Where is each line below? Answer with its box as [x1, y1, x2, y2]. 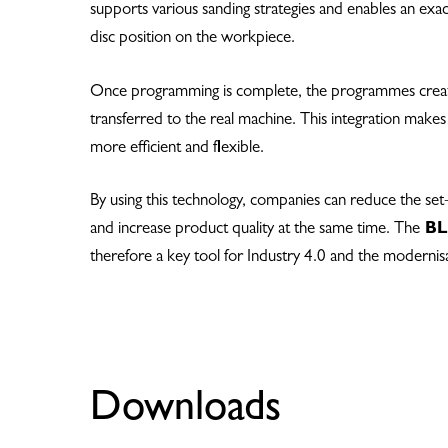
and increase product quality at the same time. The [90, 221, 420, 239]
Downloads [90, 389, 281, 432]
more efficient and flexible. [90, 139, 264, 157]
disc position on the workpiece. [90, 30, 295, 48]
